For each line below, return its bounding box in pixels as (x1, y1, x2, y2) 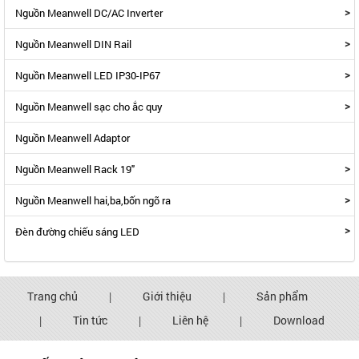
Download (272, 313, 325, 328)
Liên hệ (171, 313, 208, 328)
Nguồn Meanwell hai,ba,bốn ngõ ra (15, 193, 171, 208)
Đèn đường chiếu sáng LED (15, 224, 139, 239)
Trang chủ (27, 288, 78, 304)
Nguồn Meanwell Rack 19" (15, 162, 135, 176)
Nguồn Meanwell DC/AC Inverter (15, 6, 163, 20)
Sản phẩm (256, 288, 308, 304)
